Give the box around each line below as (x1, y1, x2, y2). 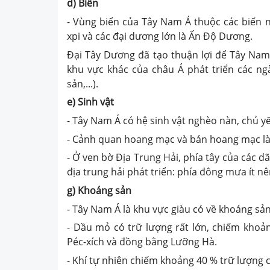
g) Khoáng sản (67, 183, 131, 197)
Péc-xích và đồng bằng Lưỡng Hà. (67, 235, 217, 249)
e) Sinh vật (67, 95, 114, 109)
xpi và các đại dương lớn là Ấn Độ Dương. (67, 30, 253, 43)
